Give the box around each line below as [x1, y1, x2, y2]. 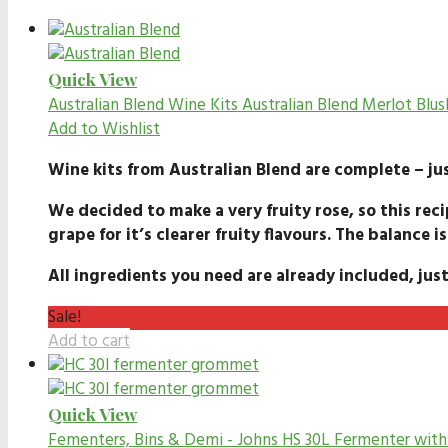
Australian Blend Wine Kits [48, 91, 238, 119]
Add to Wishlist [48, 115, 160, 143]
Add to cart [48, 327, 130, 355]
